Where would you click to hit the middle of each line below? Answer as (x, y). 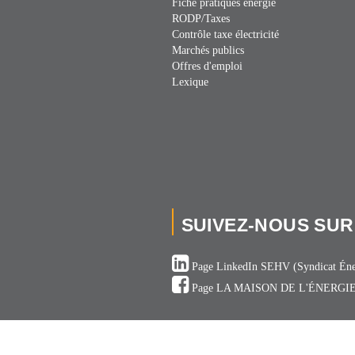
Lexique (190, 82)
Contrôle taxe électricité (225, 35)
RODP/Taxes (200, 19)
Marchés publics (208, 51)
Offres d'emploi (207, 67)
